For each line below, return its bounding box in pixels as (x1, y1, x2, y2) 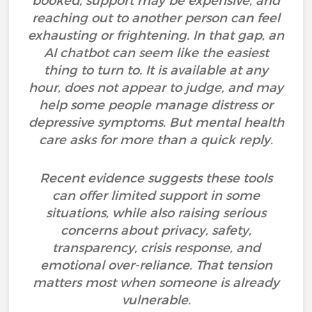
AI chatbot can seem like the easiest (43, 45, 269, 61)
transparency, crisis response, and (52, 240, 260, 256)
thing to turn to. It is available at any (44, 63, 268, 78)
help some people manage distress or (39, 97, 273, 113)
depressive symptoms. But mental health (28, 115, 284, 130)
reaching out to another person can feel (32, 10, 280, 26)
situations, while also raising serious (46, 205, 266, 221)
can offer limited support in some (52, 188, 260, 203)
